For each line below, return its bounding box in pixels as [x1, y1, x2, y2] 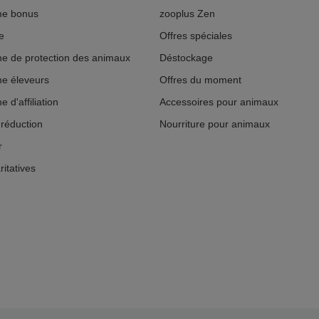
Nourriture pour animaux [159, 118, 270, 130]
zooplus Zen [159, 8, 215, 20]
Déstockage [159, 52, 213, 64]
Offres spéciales [159, 30, 232, 42]
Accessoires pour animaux [159, 96, 278, 108]
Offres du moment [159, 74, 241, 86]
